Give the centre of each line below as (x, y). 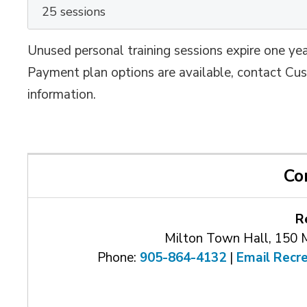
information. (62, 95)
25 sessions (74, 12)
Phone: (119, 258)
